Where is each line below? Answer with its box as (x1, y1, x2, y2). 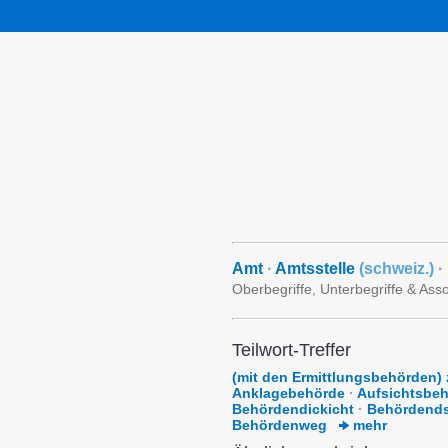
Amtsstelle (275, 260, 359, 277)
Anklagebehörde (232, 385, 345, 401)
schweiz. (364, 260, 429, 277)
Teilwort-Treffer (232, 340, 351, 360)
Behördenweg (232, 417, 327, 433)
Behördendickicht (232, 401, 354, 417)
